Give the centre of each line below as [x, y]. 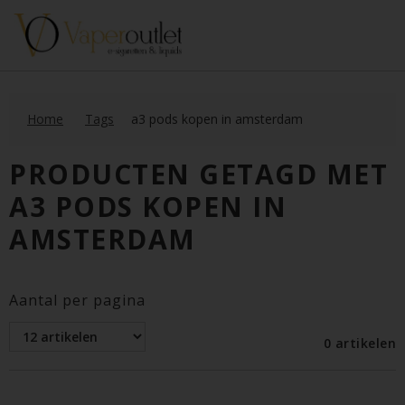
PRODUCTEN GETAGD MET [198, 174]
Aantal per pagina [77, 300]
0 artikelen [359, 343]
